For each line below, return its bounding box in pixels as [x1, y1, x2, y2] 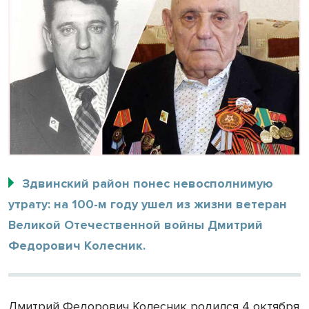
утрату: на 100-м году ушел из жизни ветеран [8, 196, 287, 212]
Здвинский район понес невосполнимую [22, 175, 273, 191]
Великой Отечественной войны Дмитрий [8, 217, 263, 232]
